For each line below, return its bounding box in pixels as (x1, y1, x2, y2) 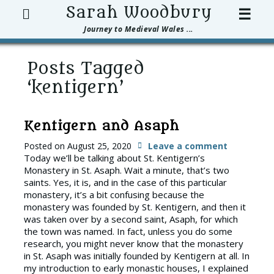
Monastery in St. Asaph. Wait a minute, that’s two (24, 164, 229, 177)
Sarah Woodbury (65, 4, 212, 22)
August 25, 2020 (67, 140, 131, 152)
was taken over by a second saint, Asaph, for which (24, 213, 238, 226)
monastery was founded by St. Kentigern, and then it (24, 201, 246, 213)
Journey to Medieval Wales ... (84, 23, 193, 34)
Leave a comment (148, 140, 228, 152)
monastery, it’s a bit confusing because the (24, 188, 204, 201)
